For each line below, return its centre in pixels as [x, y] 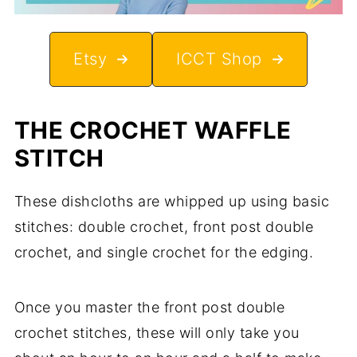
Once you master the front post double [149, 307]
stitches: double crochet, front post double [164, 226]
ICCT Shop [219, 59]
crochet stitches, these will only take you [157, 332]
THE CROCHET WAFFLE [153, 130]
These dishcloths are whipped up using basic [172, 201]
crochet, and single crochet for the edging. [164, 252]
